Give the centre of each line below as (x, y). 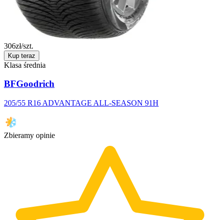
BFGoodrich (29, 84)
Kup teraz (22, 55)
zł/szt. (25, 46)
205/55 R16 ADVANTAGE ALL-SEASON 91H (81, 103)
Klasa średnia (25, 65)
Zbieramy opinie (29, 136)
